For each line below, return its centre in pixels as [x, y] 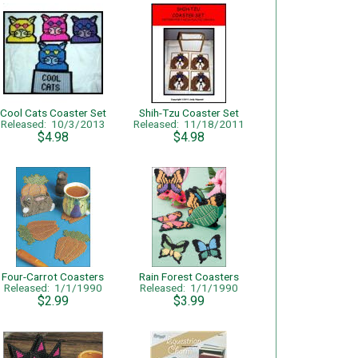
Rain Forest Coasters [189, 276]
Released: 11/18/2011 [189, 124]
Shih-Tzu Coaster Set [189, 113]
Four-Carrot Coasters [53, 276]
